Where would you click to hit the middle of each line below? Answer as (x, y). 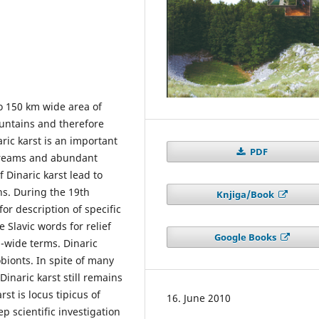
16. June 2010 (199, 298)
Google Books (246, 237)
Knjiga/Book (246, 194)
